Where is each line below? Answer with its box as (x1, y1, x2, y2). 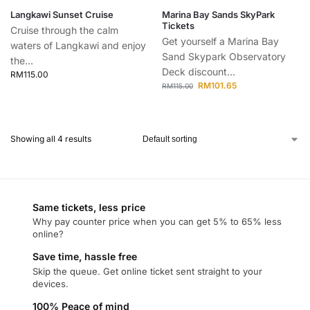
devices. (33, 277, 69, 289)
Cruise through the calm (10, 24, 118, 36)
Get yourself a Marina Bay (162, 35, 279, 47)
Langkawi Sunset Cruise (10, 9, 113, 20)
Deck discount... (162, 66, 235, 77)
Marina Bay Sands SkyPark (162, 9, 275, 20)
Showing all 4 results (10, 134, 91, 144)
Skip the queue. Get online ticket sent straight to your (33, 265, 262, 277)
